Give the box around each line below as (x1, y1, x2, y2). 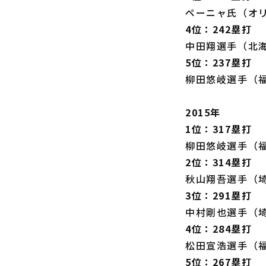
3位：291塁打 (185, 188, 252, 202)
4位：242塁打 (185, 22, 252, 36)
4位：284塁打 (185, 221, 252, 236)
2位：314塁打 (185, 155, 252, 169)
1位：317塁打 (185, 122, 252, 136)
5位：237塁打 (185, 55, 252, 69)
